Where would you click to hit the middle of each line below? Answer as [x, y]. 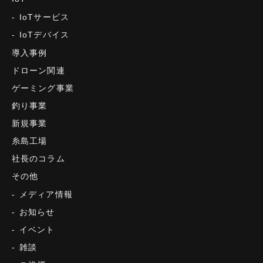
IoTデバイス [44, 34]
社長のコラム [38, 158]
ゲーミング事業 [43, 88]
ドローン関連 [38, 70]
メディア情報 [46, 194]
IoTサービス [44, 17]
